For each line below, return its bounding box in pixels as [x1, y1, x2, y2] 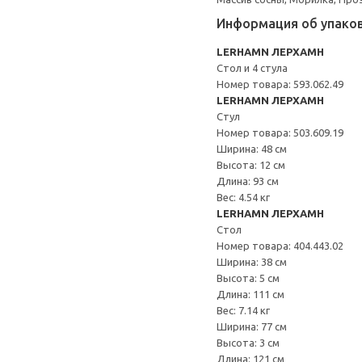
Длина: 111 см [217, 288, 284, 300]
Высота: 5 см [217, 272, 280, 284]
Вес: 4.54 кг [217, 192, 270, 203]
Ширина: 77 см [217, 321, 287, 332]
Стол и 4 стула [217, 62, 288, 74]
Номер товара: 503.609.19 [217, 127, 343, 138]
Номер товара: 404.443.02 [217, 240, 343, 251]
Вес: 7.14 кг [217, 305, 270, 316]
